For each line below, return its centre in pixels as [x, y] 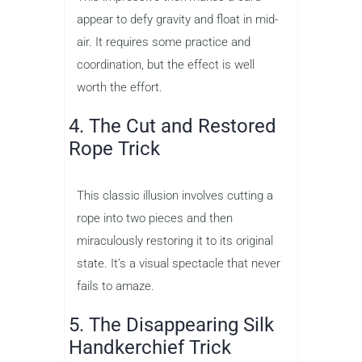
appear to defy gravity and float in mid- [177, 19]
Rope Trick [114, 148]
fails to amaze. [116, 286]
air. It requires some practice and [164, 42]
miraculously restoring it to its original [175, 240]
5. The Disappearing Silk [171, 324]
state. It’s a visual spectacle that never [179, 263]
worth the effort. [120, 87]
